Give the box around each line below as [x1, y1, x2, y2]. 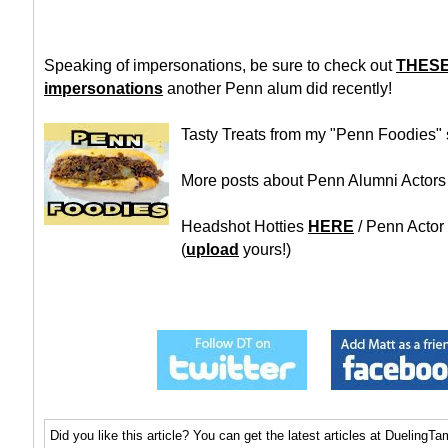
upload [186, 240, 239, 259]
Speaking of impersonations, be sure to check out [44, 56, 396, 75]
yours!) [239, 240, 291, 259]
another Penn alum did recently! [163, 79, 392, 98]
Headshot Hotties [181, 217, 308, 236]
